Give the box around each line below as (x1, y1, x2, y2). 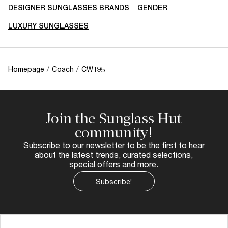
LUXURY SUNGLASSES (8, 22, 89, 30)
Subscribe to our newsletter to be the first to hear (23, 140, 205, 150)
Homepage (8, 65, 44, 73)
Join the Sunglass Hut (45, 110, 182, 127)
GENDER (137, 4, 167, 12)
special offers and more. (69, 159, 158, 169)
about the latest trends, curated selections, (35, 150, 193, 159)
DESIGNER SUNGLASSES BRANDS (8, 4, 129, 12)
